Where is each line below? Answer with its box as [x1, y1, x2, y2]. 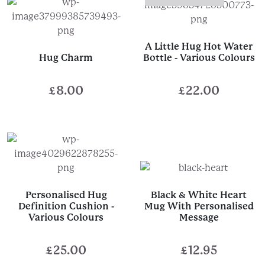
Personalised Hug [25, 189, 107, 201]
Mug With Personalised [144, 201, 254, 212]
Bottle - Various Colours [143, 51, 255, 63]
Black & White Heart [151, 189, 247, 201]
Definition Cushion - [18, 201, 114, 212]
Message [179, 212, 219, 224]
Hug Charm [39, 51, 93, 63]
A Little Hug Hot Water [145, 40, 253, 52]
